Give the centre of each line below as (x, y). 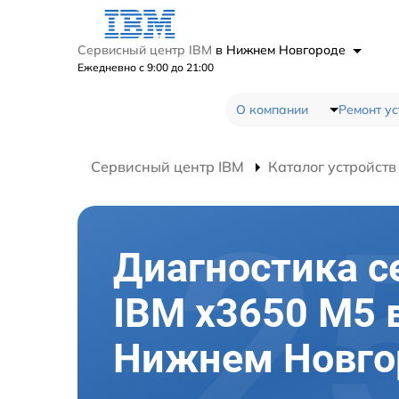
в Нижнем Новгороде (282, 49)
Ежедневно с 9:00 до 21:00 (146, 67)
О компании (272, 109)
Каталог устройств (332, 166)
